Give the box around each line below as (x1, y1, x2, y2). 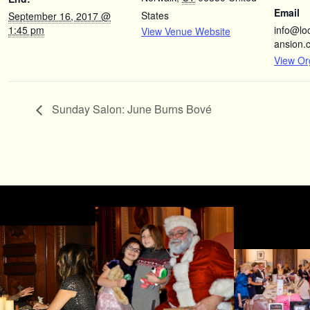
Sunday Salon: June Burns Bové (49, 100, 212, 117)
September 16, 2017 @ (8, 8, 111, 23)
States (141, 8, 169, 22)
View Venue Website (141, 24, 230, 38)
